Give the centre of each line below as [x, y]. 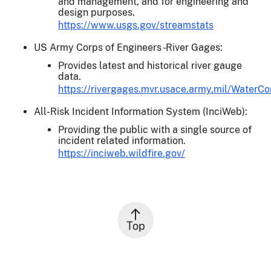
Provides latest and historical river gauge [150, 65]
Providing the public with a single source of [155, 129]
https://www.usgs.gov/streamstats [136, 25]
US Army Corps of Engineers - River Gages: [128, 47]
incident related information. [122, 140]
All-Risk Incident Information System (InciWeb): [141, 111]
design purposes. [96, 12]
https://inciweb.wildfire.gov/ [122, 153]
